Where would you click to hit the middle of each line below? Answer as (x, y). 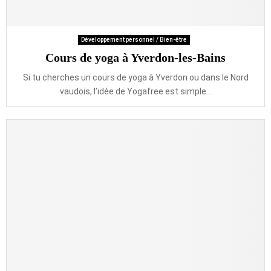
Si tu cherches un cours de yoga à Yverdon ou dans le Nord (135, 77)
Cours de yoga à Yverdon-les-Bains (135, 57)
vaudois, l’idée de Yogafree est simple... (135, 91)
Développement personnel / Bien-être (134, 40)
